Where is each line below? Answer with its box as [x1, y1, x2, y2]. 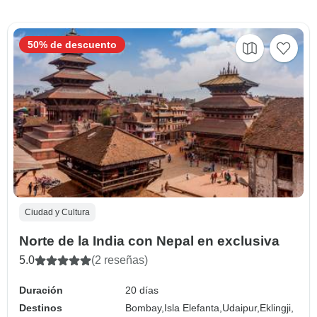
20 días [125, 284, 159, 296]
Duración [19, 284, 63, 296]
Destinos [19, 301, 62, 313]
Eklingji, [260, 301, 294, 313]
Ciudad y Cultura [25, 207, 90, 217]
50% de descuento [28, 38, 117, 50]
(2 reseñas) [91, 253, 148, 266]
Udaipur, [222, 301, 260, 313]
